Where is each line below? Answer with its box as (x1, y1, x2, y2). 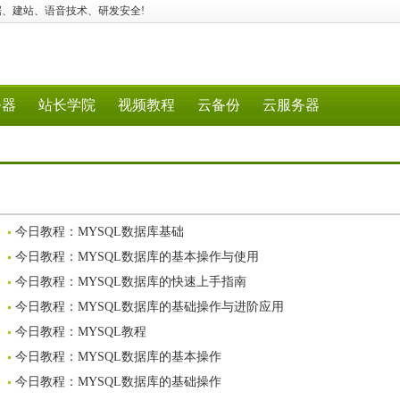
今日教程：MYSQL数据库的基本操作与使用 (15, 250, 259, 263)
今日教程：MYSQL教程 (15, 325, 146, 338)
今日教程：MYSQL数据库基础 (15, 225, 184, 238)
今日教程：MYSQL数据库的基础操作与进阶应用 (15, 300, 284, 313)
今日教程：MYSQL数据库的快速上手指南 (15, 275, 246, 288)
